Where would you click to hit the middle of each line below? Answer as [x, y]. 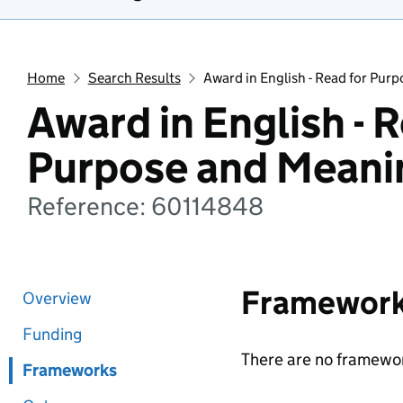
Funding [52, 334]
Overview [57, 298]
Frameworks [70, 370]
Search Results [134, 78]
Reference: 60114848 [145, 206]
